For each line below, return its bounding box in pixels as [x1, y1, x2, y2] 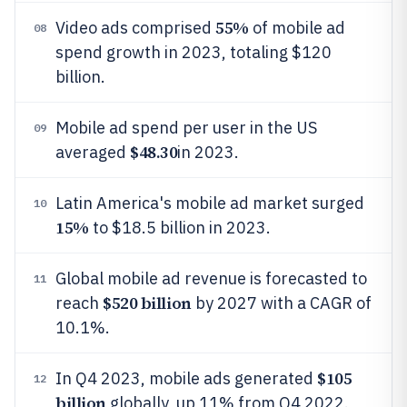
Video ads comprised [55, 17, 215, 38]
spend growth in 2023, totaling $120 [55, 42, 332, 63]
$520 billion [103, 292, 192, 314]
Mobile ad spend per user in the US [55, 117, 317, 138]
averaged [55, 142, 130, 163]
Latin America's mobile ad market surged [55, 193, 364, 213]
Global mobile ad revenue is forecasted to [55, 268, 367, 289]
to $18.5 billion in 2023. [88, 217, 271, 238]
